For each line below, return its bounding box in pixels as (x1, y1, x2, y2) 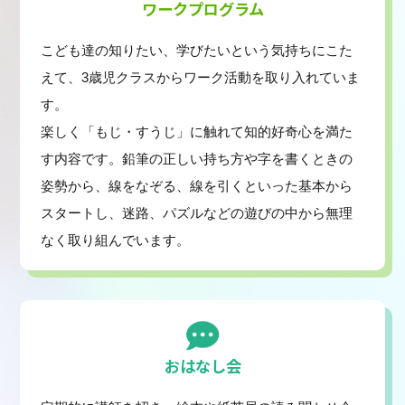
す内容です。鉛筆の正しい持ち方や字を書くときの (40, 151, 353, 167)
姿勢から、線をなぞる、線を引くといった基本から (40, 178, 353, 194)
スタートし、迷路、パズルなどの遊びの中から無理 (40, 205, 353, 221)
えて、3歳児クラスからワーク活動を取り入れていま (40, 70, 360, 86)
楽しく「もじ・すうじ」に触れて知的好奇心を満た (40, 124, 353, 140)
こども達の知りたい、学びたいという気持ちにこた (40, 42, 353, 59)
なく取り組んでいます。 (40, 232, 190, 249)
